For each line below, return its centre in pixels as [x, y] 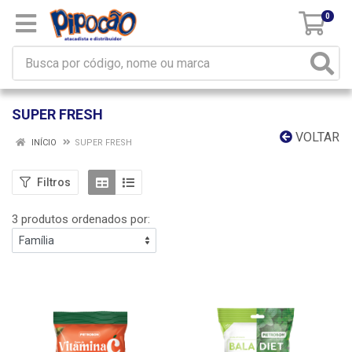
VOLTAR [316, 137]
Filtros [54, 182]
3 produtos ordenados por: [81, 219]
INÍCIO [43, 143]
